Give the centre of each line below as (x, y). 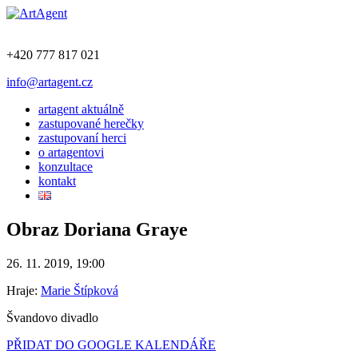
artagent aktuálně (81, 109)
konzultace (66, 167)
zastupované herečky (91, 123)
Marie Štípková (80, 290)
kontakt (57, 181)
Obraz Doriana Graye (97, 229)
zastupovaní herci (82, 138)
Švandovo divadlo (52, 317)
